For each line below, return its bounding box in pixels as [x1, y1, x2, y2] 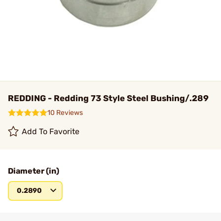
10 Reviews [47, 109, 83, 117]
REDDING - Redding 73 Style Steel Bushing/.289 [8, 93, 209, 103]
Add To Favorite [22, 127, 80, 136]
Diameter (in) [8, 166, 59, 176]
